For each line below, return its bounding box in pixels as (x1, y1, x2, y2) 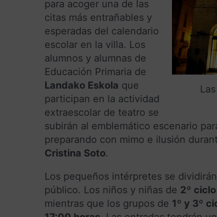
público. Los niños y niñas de (45, 184, 180, 196)
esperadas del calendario (45, 25, 159, 37)
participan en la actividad (45, 93, 159, 105)
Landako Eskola (45, 79, 119, 91)
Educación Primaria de (45, 65, 146, 77)
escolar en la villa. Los (45, 38, 145, 50)
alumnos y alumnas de (45, 52, 146, 64)
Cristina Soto (45, 147, 106, 159)
